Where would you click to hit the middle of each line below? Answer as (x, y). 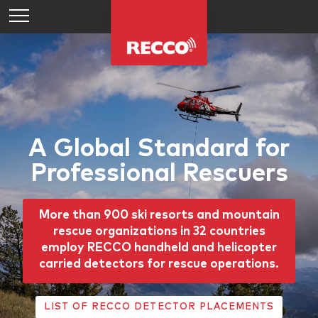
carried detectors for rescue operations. (159, 264)
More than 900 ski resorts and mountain (159, 215)
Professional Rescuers (159, 174)
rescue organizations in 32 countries (159, 232)
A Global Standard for (159, 149)
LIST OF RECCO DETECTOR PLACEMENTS (159, 307)
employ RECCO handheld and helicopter (159, 248)
